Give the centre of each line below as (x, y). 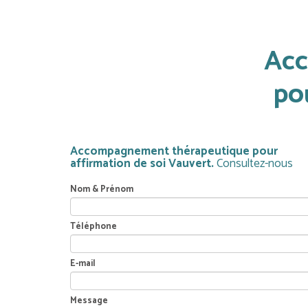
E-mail (83, 264)
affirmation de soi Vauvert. (143, 164)
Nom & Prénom (102, 189)
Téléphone (93, 227)
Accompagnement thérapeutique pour (174, 151)
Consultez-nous (255, 164)
